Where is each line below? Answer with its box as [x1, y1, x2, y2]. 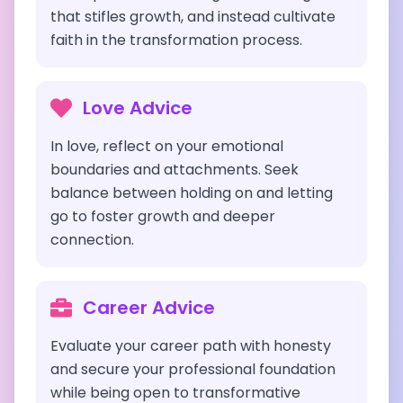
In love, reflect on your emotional [50, 136, 283, 157]
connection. [50, 229, 134, 250]
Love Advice [83, 95, 193, 121]
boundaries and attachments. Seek [50, 159, 299, 180]
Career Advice [83, 295, 215, 320]
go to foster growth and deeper [50, 206, 275, 227]
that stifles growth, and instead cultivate [50, 6, 336, 27]
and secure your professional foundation [50, 359, 336, 380]
